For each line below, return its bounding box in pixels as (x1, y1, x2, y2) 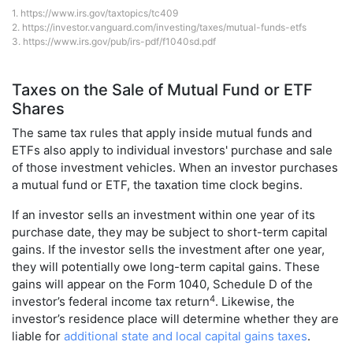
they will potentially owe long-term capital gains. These (12, 259, 320, 275)
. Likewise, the (215, 294, 295, 310)
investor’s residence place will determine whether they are (12, 311, 339, 327)
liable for (12, 329, 64, 344)
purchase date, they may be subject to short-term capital (12, 225, 328, 240)
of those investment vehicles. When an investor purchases (12, 160, 338, 176)
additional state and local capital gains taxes (64, 329, 307, 344)
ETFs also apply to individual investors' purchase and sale (12, 143, 333, 158)
